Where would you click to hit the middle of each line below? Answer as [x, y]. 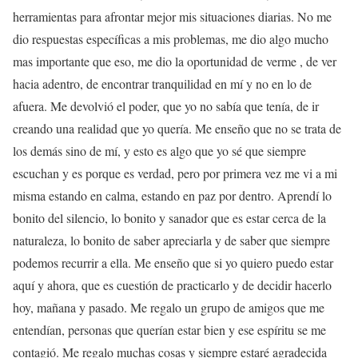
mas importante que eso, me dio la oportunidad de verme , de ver [175, 61]
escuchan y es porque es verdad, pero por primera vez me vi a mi [175, 173]
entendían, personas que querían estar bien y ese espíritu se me [169, 329]
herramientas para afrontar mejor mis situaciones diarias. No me [172, 16]
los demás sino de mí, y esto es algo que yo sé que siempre [159, 150]
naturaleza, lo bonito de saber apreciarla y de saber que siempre [171, 240]
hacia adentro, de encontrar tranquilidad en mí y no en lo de [162, 83]
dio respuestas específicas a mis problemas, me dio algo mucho [171, 38]
